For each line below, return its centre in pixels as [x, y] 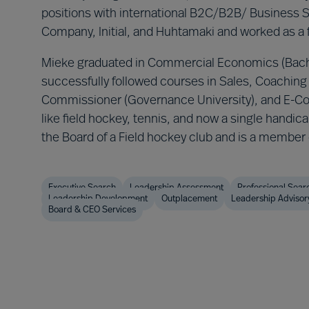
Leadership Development [98, 199]
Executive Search [82, 188]
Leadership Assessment [177, 188]
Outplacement [189, 199]
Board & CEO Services [92, 210]
